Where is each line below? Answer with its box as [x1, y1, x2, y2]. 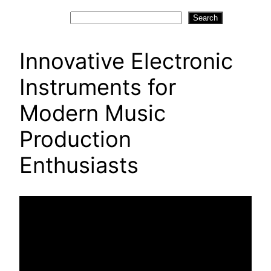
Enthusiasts [19, 152, 139, 179]
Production [19, 126, 131, 153]
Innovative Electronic [19, 48, 233, 75]
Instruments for [19, 74, 176, 101]
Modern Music [19, 100, 166, 127]
